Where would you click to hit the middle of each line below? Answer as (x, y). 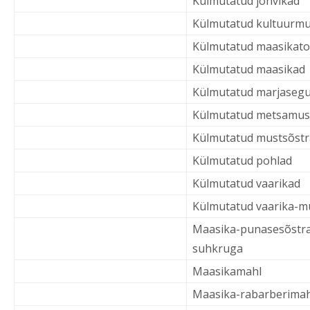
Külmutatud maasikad (249, 69)
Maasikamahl (227, 271)
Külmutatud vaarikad (246, 183)
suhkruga (218, 248)
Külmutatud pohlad (242, 161)
